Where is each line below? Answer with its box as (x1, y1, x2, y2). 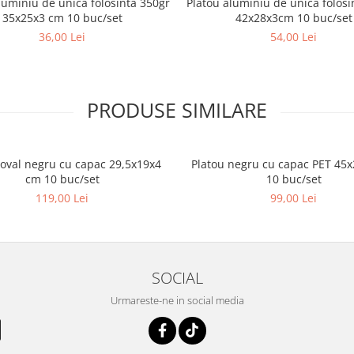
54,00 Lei (270, 29, 317, 45)
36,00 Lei (39, 29, 85, 45)
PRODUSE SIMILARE (87, 96, 267, 124)
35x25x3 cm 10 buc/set (2, 10, 122, 26)
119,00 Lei (36, 190, 88, 206)
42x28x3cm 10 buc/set (235, 10, 352, 26)
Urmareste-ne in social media (110, 293, 244, 308)
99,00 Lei (270, 190, 317, 206)
